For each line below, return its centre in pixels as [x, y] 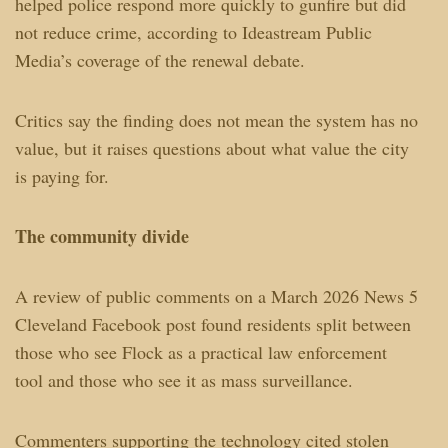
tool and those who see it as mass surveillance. [183, 379]
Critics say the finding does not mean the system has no [216, 119]
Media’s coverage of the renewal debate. [159, 59]
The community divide [101, 235]
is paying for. [61, 175]
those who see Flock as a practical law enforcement [200, 351]
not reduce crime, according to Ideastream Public [193, 31]
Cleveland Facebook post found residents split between [212, 323]
